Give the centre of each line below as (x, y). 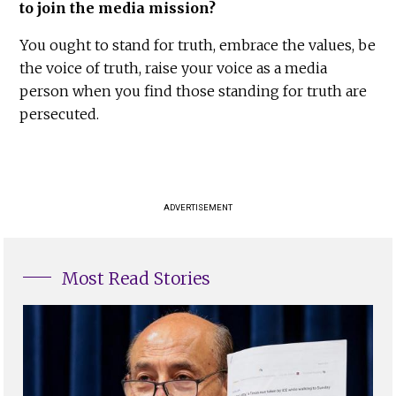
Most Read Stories (137, 279)
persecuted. (60, 114)
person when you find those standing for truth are (194, 91)
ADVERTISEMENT (198, 208)
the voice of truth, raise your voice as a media (174, 69)
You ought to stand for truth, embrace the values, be (198, 46)
